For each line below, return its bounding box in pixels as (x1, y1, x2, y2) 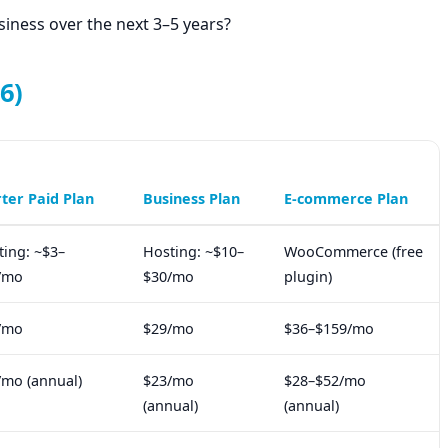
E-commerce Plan (284, 189, 408, 209)
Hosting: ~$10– (143, 242, 244, 262)
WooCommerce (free (284, 242, 423, 262)
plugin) (284, 267, 332, 287)
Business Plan (143, 189, 240, 209)
